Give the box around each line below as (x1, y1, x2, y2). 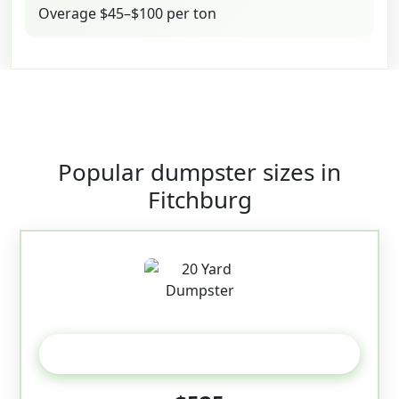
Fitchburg (147, 183, 252, 216)
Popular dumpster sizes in (58, 156, 341, 189)
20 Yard (170, 343, 229, 365)
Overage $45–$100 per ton (38, 4, 216, 24)
